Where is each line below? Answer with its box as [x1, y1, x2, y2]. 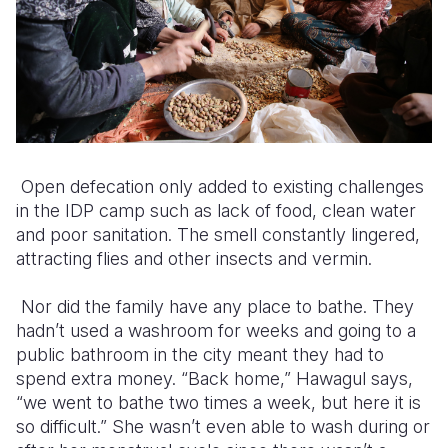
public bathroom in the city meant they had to [16, 344, 384, 366]
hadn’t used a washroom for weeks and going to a [16, 320, 416, 342]
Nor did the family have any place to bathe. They [16, 296, 414, 318]
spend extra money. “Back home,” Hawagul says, [16, 368, 413, 390]
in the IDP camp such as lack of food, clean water [16, 200, 416, 222]
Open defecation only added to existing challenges [16, 176, 424, 198]
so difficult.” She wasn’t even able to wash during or [16, 416, 430, 438]
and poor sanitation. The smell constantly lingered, [16, 224, 420, 246]
